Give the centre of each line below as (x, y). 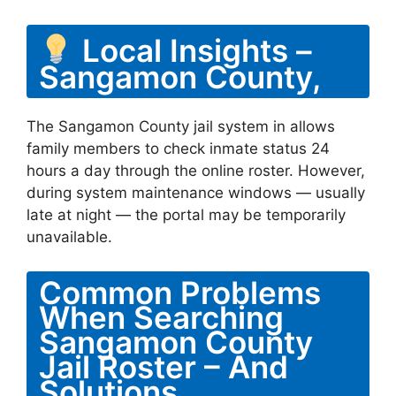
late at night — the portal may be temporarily (186, 215)
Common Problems (180, 292)
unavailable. (69, 237)
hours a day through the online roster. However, (196, 171)
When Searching (161, 317)
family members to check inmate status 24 (178, 148)
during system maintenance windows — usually (196, 193)
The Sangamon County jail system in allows (181, 126)
